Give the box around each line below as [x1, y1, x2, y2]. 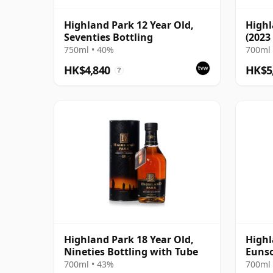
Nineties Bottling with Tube [64, 244, 198, 258]
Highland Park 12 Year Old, [64, 18, 194, 32]
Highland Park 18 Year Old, [64, 232, 194, 246]
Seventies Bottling [64, 30, 153, 44]
